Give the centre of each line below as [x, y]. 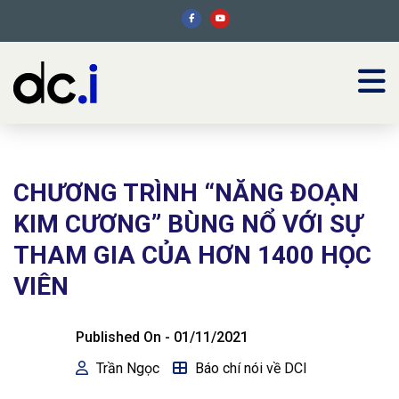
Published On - [125, 337]
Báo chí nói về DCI [251, 368]
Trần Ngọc [128, 368]
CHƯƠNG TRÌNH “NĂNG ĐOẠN [186, 193]
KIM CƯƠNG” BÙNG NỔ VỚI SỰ [188, 224]
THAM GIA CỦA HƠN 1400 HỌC [192, 255]
